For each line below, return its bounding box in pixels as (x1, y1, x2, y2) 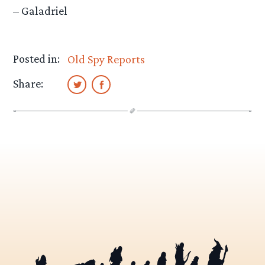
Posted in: (13, 51, 60, 65)
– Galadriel (13, 4, 68, 18)
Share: (13, 77, 44, 91)
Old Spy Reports (67, 52, 146, 66)
